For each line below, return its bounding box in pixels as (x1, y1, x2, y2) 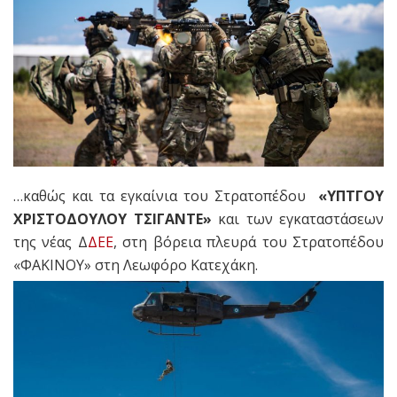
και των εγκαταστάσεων (211, 208, 384, 229)
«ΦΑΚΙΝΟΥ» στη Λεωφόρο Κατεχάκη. (13, 254, 258, 275)
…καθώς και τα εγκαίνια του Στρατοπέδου (13, 185, 318, 206)
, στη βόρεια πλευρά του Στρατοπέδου (113, 231, 385, 252)
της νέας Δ (13, 231, 88, 252)
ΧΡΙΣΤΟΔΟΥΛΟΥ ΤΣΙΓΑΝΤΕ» (13, 208, 212, 229)
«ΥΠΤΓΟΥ (318, 185, 384, 206)
